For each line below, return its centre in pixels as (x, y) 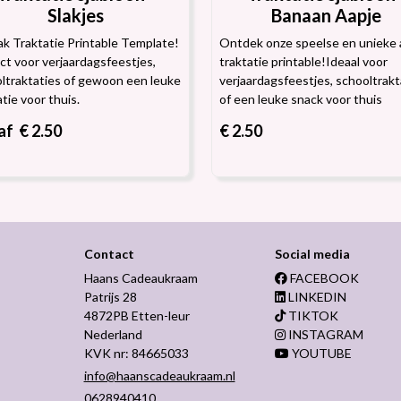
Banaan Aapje (326, 15)
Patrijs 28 (110, 297)
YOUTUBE (321, 353)
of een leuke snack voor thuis (301, 99)
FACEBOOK (324, 278)
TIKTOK (312, 316)
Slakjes (75, 15)
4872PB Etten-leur (137, 316)
